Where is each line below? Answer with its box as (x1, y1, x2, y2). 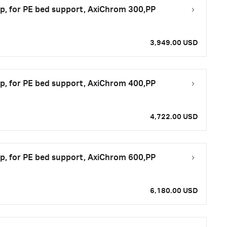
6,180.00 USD (150, 187, 198, 195)
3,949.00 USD (150, 39, 198, 47)
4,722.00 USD (150, 113, 198, 121)
